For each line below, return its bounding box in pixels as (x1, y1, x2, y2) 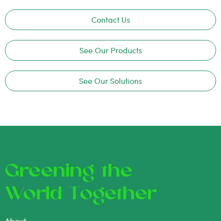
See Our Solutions (79, 75, 142, 86)
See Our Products (79, 45, 142, 56)
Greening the (5, 160, 133, 183)
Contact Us (91, 14, 130, 25)
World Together (5, 183, 157, 206)
